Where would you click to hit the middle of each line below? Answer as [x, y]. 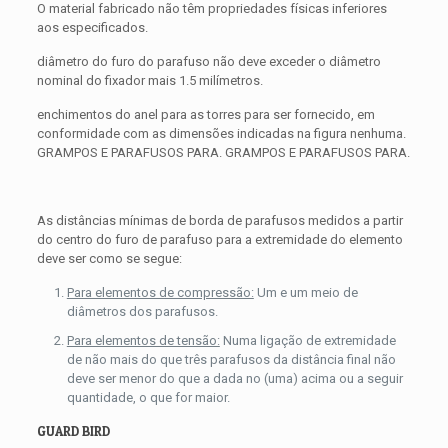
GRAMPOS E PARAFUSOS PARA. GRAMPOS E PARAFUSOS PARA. [223, 153]
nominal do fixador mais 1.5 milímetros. [149, 81]
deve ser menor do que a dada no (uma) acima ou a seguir [234, 379]
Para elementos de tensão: [143, 341]
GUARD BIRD [73, 431]
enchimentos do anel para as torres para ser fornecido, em [205, 115]
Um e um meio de [305, 293]
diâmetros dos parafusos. [142, 312]
